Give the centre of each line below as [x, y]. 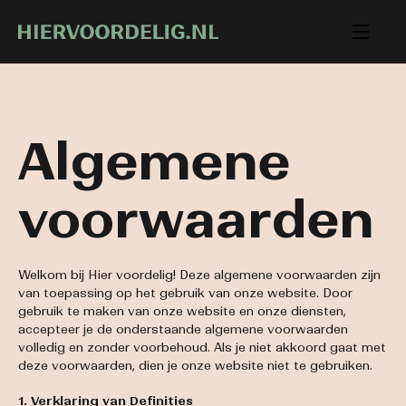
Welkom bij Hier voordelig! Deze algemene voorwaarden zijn [199, 275]
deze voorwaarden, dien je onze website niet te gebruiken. [195, 365]
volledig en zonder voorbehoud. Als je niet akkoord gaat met [202, 347]
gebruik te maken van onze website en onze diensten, [182, 311]
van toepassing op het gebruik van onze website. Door [185, 293]
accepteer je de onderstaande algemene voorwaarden [183, 329]
